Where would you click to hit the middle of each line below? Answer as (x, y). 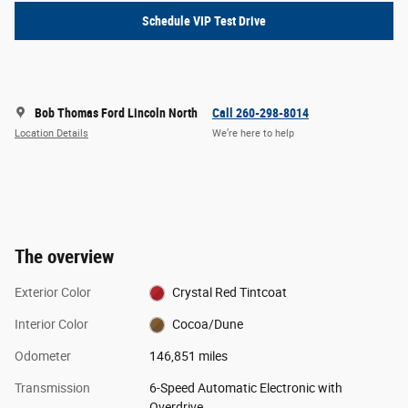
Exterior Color (53, 292)
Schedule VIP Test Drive (204, 20)
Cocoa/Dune (208, 324)
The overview (64, 256)
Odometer (43, 356)
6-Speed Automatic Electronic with (245, 388)
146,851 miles (188, 356)
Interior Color (51, 324)
